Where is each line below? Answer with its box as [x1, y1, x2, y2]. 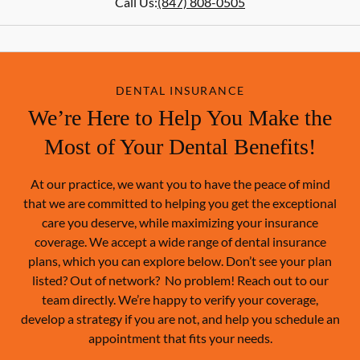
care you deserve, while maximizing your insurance [42, 215, 318, 230]
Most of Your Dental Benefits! [44, 134, 316, 159]
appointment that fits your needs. [88, 330, 272, 346]
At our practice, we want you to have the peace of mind [30, 176, 330, 191]
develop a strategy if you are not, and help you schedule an [20, 311, 340, 326]
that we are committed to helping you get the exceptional [23, 195, 337, 211]
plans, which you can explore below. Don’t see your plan [28, 253, 332, 268]
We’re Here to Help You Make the [28, 105, 332, 130]
